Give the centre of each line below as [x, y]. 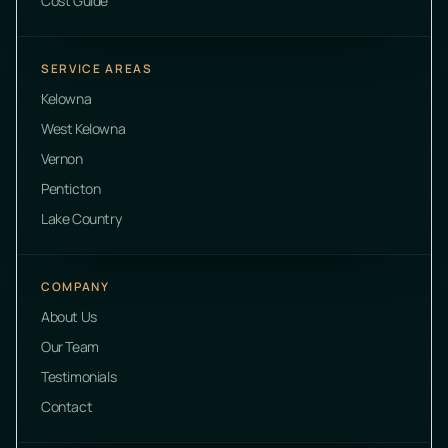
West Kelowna [83, 128]
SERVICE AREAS [97, 68]
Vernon [62, 158]
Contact [67, 406]
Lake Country [81, 218]
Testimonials [79, 376]
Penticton [71, 188]
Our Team [70, 346]
